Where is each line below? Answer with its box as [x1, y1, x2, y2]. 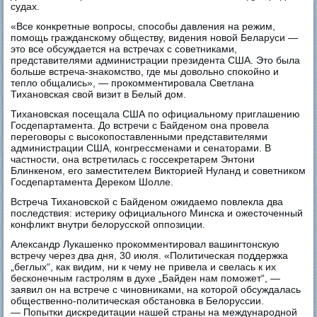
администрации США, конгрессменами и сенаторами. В [11, 142, 272, 154]
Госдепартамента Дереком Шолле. [11, 176, 174, 188]
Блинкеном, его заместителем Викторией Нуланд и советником [11, 165, 306, 177]
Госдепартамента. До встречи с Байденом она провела [11, 120, 270, 132]
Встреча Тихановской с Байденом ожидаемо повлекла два [11, 196, 284, 208]
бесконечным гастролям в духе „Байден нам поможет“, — [11, 272, 281, 284]
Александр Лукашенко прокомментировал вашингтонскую [11, 238, 280, 250]
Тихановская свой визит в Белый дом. [11, 88, 187, 100]
